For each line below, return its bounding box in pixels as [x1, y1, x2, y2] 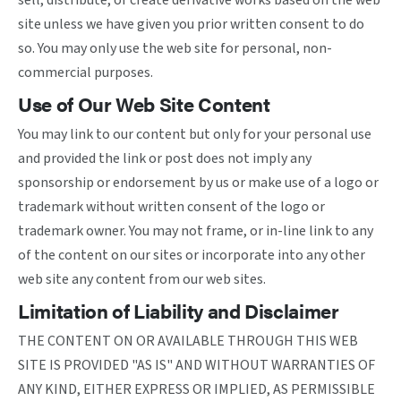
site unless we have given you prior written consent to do [18, 14, 364, 34]
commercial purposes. [18, 63, 153, 82]
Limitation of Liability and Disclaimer [18, 296, 339, 324]
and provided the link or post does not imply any [18, 149, 311, 168]
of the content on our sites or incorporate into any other [18, 245, 365, 265]
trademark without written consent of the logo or [18, 197, 325, 217]
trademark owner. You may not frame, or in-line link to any [18, 221, 373, 241]
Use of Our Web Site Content [18, 90, 270, 117]
